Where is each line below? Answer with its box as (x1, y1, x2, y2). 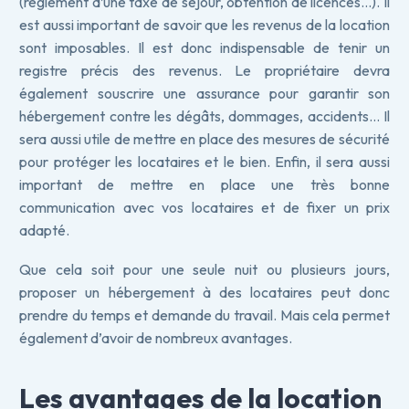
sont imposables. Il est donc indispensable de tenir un (19, 38, 390, 57)
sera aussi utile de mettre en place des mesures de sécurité (19, 130, 390, 148)
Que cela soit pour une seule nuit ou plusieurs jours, (19, 259, 390, 278)
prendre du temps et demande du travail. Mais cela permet (19, 305, 390, 324)
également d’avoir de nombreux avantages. (19, 328, 292, 347)
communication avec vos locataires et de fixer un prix (19, 198, 390, 216)
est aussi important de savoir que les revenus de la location (19, 16, 390, 34)
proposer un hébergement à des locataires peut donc (19, 282, 390, 301)
